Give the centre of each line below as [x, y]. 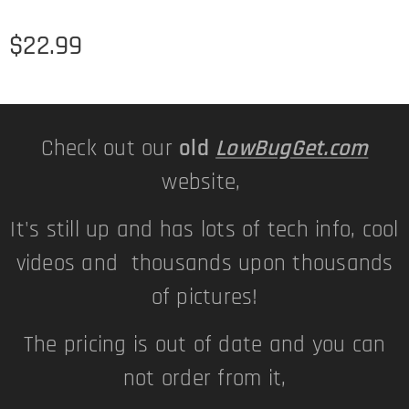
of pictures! [204, 298]
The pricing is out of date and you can [204, 346]
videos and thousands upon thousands [204, 264]
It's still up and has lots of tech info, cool [204, 231]
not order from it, [204, 379]
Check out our [110, 149]
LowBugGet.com [292, 149]
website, [204, 183]
